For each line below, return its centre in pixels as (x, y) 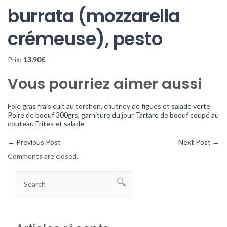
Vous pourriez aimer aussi (105, 84)
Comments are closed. (43, 156)
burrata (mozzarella (94, 16)
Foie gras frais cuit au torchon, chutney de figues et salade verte (109, 106)
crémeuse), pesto (85, 39)
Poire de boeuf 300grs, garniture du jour (71, 115)
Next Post (195, 142)
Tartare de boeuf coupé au (177, 115)
